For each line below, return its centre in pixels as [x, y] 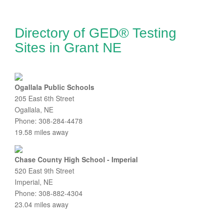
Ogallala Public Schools [55, 87]
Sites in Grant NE [68, 48]
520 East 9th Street [44, 171]
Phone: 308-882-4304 [49, 193]
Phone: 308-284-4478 [49, 121]
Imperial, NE [34, 182]
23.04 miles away [42, 204]
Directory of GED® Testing [96, 33]
